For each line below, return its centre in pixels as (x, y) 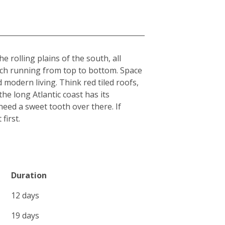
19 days (25, 215)
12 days (25, 195)
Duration (29, 175)
